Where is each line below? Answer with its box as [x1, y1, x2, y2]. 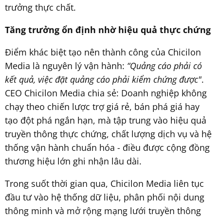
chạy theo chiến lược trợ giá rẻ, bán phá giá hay [5, 100, 200, 112]
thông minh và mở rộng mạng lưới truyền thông [5, 204, 201, 217]
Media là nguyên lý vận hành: [5, 59, 127, 72]
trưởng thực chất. [5, 1, 76, 13]
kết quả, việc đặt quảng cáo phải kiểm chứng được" [5, 73, 201, 85]
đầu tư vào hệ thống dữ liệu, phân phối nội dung [5, 191, 204, 203]
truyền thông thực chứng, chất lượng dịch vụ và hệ [5, 127, 212, 140]
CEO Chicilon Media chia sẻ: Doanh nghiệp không [5, 87, 207, 99]
